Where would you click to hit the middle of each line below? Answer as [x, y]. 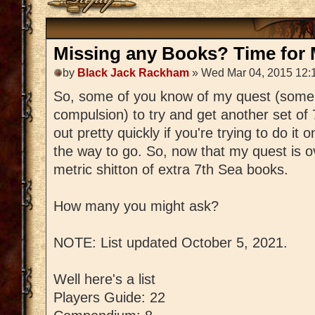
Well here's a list [104, 279]
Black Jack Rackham [133, 73]
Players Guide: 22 [109, 298]
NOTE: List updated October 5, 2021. [171, 243]
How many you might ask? [136, 206]
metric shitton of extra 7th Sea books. [171, 170]
